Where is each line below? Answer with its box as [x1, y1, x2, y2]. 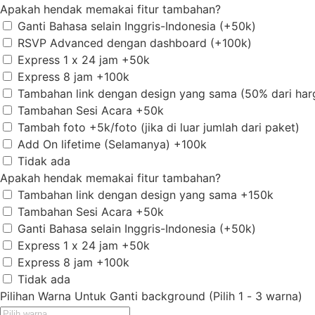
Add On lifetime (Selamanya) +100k [18, 137, 207, 152]
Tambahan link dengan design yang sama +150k [18, 188, 274, 202]
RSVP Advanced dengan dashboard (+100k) [18, 36, 252, 51]
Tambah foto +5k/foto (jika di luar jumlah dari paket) [18, 120, 300, 135]
